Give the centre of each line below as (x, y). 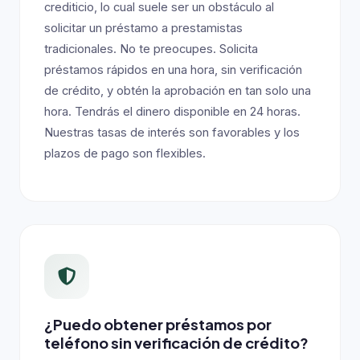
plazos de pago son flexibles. (125, 153)
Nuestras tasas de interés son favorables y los (172, 133)
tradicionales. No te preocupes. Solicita (151, 49)
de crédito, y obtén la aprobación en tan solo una (178, 91)
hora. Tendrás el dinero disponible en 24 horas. (172, 112)
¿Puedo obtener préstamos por (158, 324)
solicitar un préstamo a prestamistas (143, 28)
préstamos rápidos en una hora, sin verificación (173, 70)
